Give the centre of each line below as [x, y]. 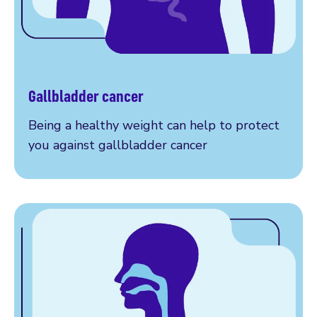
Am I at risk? [65, 106]
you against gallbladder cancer [118, 145]
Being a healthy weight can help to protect [154, 125]
